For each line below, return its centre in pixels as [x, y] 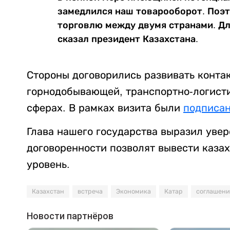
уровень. [48, 164]
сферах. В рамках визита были [105, 108]
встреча [90, 191]
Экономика [133, 191]
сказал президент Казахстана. [128, 39]
